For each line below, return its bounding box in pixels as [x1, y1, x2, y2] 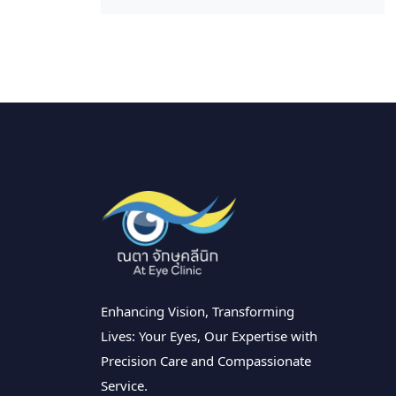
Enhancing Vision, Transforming [101, 302, 294, 321]
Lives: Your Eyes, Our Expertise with [101, 327, 317, 346]
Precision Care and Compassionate [101, 352, 311, 370]
